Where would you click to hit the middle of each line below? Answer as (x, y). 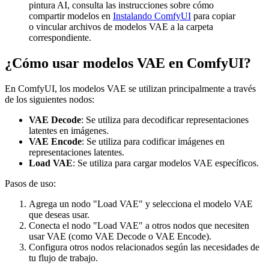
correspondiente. (60, 38)
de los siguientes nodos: (50, 100)
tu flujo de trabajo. (63, 258)
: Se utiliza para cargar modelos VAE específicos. (166, 163)
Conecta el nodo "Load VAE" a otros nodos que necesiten (139, 226)
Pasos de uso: (30, 184)
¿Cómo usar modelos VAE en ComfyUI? (128, 63)
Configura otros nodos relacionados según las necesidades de (144, 247)
